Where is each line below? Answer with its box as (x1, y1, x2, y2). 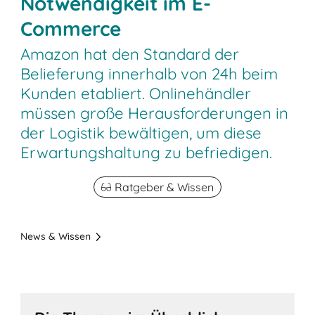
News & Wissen (20, 230, 91, 243)
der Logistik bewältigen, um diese (20, 123, 262, 143)
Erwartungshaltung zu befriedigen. (20, 143, 273, 163)
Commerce (20, 15, 122, 41)
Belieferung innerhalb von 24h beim (20, 64, 278, 84)
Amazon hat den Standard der (20, 44, 240, 65)
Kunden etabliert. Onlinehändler (20, 84, 252, 104)
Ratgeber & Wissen (115, 180, 214, 195)
